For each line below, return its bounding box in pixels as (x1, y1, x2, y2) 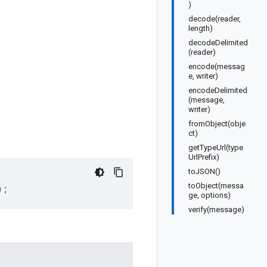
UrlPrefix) (188, 153, 219, 162)
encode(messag (188, 62, 245, 71)
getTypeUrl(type (188, 143, 243, 152)
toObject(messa (188, 181, 244, 190)
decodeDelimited (188, 38, 248, 47)
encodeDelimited (188, 86, 247, 95)
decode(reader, (188, 14, 241, 23)
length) (188, 24, 213, 33)
